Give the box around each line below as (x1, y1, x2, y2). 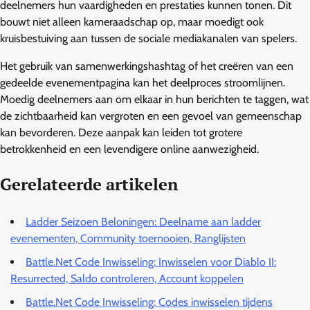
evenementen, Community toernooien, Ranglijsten (10, 231, 246, 245)
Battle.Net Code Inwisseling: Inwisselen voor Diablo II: (26, 255, 276, 268)
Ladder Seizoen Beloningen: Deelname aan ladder (26, 215, 261, 228)
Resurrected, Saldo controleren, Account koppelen (10, 271, 244, 285)
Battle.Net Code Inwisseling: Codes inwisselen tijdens (26, 295, 273, 309)
